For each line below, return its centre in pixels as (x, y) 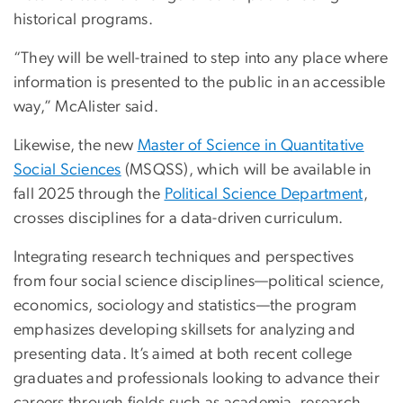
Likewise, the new (76, 146)
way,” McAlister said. (86, 107)
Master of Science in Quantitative (251, 146)
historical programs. (83, 20)
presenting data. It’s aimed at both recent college (183, 355)
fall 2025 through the (89, 195)
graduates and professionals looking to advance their (197, 379)
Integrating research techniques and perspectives (184, 258)
